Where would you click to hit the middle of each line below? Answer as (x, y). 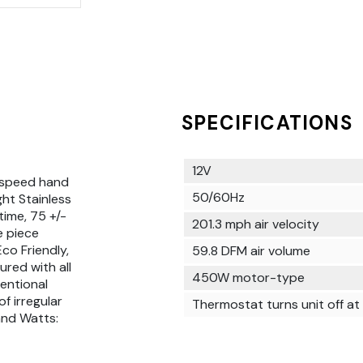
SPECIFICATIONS (267, 123)
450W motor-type (248, 278)
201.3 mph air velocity (256, 224)
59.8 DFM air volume (251, 251)
